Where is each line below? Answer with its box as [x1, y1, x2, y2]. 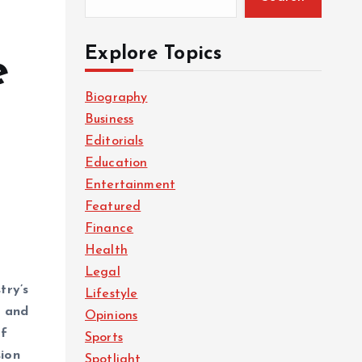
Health [85, 244, 128, 257]
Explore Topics [85, 44, 222, 64]
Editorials [85, 135, 144, 148]
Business [85, 113, 134, 126]
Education [85, 157, 148, 170]
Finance [85, 222, 134, 235]
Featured [85, 200, 141, 213]
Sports [85, 331, 123, 344]
